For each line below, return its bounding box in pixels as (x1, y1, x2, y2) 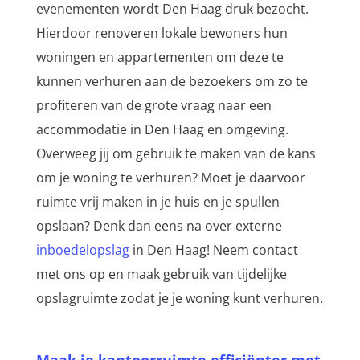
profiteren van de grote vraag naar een (35, 96, 272, 115)
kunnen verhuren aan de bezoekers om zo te (35, 72, 308, 91)
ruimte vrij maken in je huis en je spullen (35, 193, 280, 211)
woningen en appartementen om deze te (35, 48, 284, 67)
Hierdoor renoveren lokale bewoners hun (35, 24, 288, 43)
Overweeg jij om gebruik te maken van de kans (35, 145, 316, 163)
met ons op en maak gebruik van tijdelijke (35, 265, 287, 284)
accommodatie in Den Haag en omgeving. (35, 121, 288, 139)
